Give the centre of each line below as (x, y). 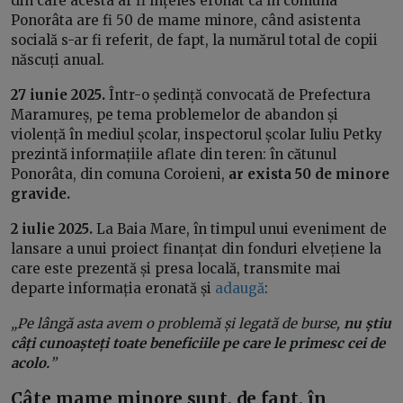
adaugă (240, 289)
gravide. (42, 194)
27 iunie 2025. (60, 95)
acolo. (30, 363)
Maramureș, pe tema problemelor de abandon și (175, 115)
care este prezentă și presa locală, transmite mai (176, 269)
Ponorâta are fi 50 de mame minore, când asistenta (186, 21)
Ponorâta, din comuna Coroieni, (120, 175)
